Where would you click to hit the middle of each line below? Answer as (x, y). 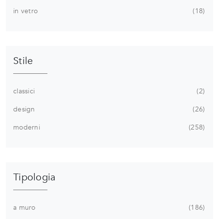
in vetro (25, 11)
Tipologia (34, 177)
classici (24, 91)
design (24, 109)
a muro (24, 207)
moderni (27, 127)
